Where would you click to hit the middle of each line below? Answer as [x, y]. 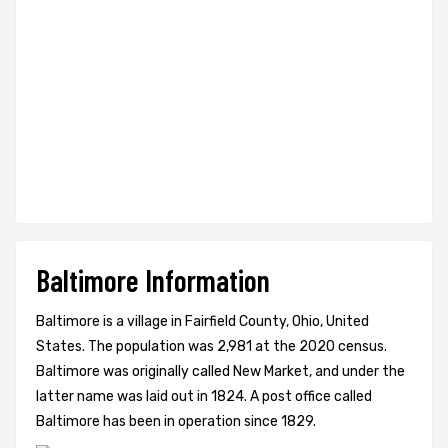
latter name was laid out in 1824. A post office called [204, 397]
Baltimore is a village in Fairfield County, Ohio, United [202, 322]
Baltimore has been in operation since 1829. [176, 422]
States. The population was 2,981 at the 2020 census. [211, 347]
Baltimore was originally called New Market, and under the [220, 372]
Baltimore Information [153, 280]
